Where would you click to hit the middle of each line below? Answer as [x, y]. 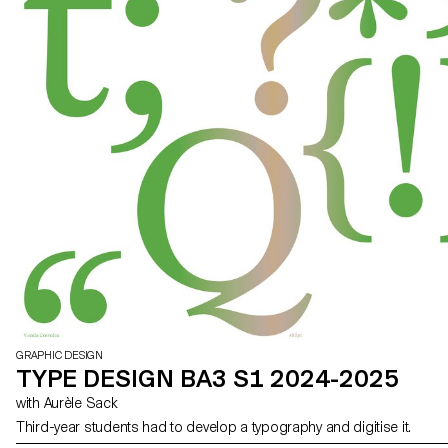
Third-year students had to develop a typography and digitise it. [214, 426]
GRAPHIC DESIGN [59, 355]
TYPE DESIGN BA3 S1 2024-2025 [207, 378]
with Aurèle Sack [80, 402]
